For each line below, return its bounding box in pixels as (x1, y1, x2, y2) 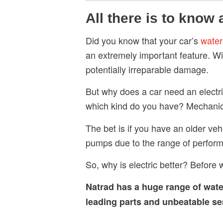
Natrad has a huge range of (86, 180, 204, 194)
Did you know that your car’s (86, 34, 201, 47)
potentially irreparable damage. (86, 63, 209, 76)
